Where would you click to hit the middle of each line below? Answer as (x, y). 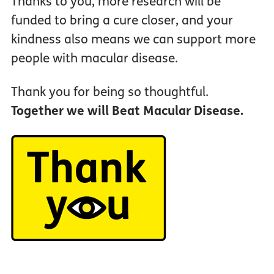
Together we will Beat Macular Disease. (127, 111)
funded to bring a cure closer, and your (122, 20)
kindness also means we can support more (133, 39)
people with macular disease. (94, 58)
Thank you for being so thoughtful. (109, 92)
